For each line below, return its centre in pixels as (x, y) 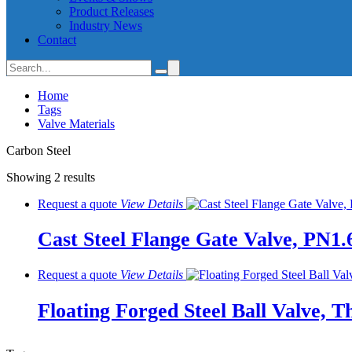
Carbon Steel (38, 150)
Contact (57, 40)
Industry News (106, 26)
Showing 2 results (51, 177)
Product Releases (112, 11)
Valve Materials (76, 124)
